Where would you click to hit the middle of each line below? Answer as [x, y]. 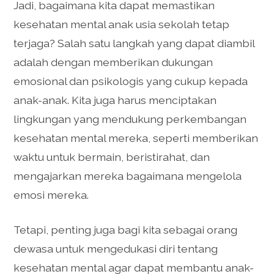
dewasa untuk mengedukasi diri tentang [116, 249]
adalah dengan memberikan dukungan [113, 62]
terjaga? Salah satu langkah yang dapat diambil [134, 43]
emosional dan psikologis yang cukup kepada [131, 81]
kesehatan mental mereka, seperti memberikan [136, 138]
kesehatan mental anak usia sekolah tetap [122, 24]
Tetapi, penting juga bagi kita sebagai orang [126, 230]
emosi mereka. [51, 194]
